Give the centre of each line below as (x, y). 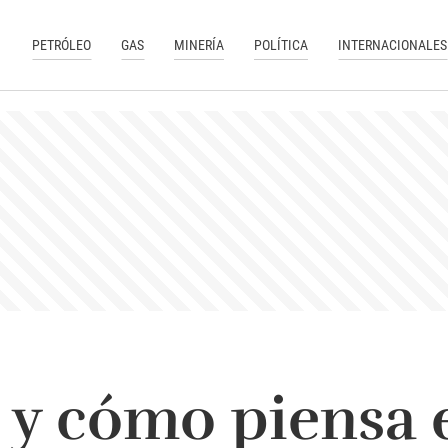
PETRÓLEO (62, 44)
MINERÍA (199, 44)
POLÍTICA (281, 44)
